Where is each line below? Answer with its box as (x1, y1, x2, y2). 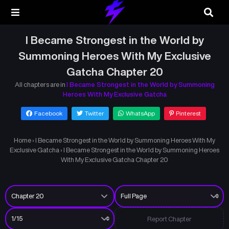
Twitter (84, 110, 104, 117)
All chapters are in (14, 81, 66, 88)
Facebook (34, 110, 62, 117)
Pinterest (175, 110, 201, 117)
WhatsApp (125, 110, 155, 117)
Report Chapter (147, 215, 192, 222)
